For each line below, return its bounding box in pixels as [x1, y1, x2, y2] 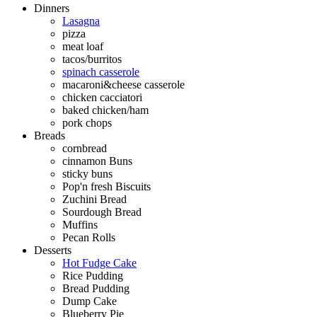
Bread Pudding [62, 282, 129, 294]
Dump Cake [62, 294, 117, 307]
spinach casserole [62, 65, 139, 78]
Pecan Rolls [62, 231, 115, 243]
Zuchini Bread [62, 192, 127, 205]
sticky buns [62, 167, 113, 180]
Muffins [62, 218, 98, 231]
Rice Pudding [62, 269, 123, 282]
